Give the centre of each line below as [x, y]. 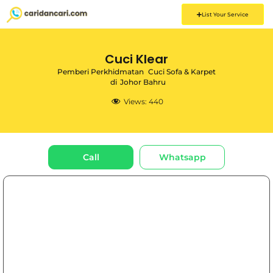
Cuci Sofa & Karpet [182, 72]
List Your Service [225, 14]
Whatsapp [182, 157]
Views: [135, 101]
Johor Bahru [143, 82]
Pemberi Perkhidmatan [101, 72]
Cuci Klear [136, 59]
